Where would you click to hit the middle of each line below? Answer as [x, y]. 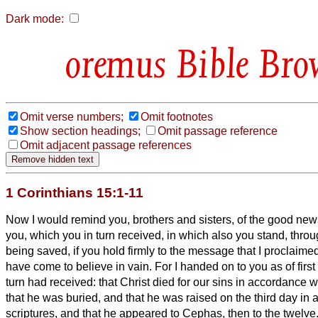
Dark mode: [35, 19]
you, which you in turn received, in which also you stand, [148, 235]
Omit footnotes [177, 116]
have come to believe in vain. [80, 266]
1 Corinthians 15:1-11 [75, 192]
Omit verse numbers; [72, 116]
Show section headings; [80, 131]
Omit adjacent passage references [106, 145]
